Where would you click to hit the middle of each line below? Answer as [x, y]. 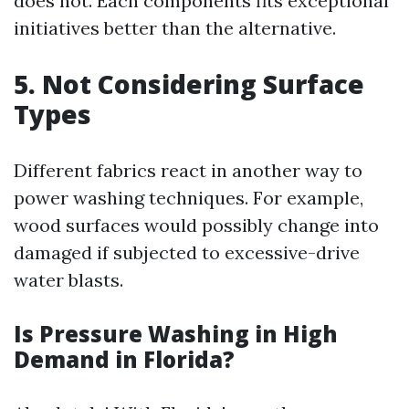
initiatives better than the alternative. [175, 28]
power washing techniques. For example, [189, 198]
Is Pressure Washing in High [176, 334]
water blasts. [68, 280]
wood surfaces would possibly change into [196, 225]
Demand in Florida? [124, 359]
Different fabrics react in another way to [188, 170]
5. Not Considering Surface [189, 84]
